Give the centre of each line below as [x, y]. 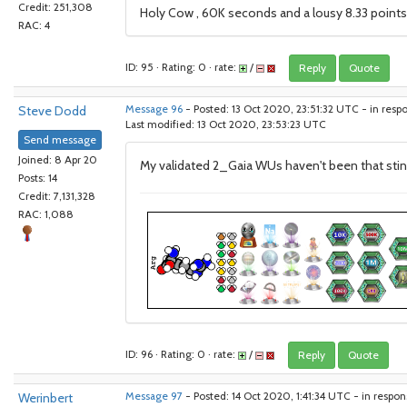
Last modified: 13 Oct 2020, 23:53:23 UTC [226, 124]
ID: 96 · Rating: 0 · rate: [182, 354]
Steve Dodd [52, 111]
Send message [60, 140]
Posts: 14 [38, 179]
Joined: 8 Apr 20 [58, 160]
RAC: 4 [34, 26]
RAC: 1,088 [46, 215]
